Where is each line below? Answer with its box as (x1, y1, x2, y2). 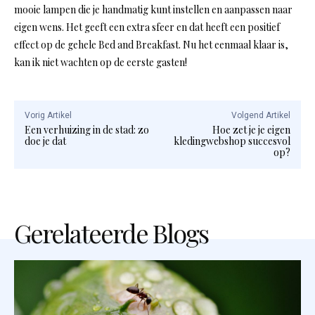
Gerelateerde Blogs (14, 216, 208, 250)
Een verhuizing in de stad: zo (25, 123, 149, 137)
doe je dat (25, 134, 66, 148)
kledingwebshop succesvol (173, 134, 290, 148)
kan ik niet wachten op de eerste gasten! (14, 56, 187, 70)
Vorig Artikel (25, 110, 72, 121)
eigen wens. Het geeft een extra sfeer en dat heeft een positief (14, 20, 280, 34)
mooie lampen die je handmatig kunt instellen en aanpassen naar (14, 3, 292, 17)
